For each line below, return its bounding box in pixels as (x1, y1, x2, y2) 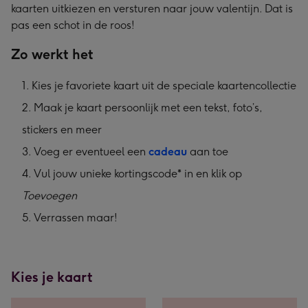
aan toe (187, 145, 228, 158)
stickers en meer (22, 123, 102, 136)
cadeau (148, 145, 187, 158)
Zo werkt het (11, 46, 93, 63)
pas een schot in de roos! (11, 19, 135, 32)
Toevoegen (22, 189, 77, 202)
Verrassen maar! (34, 211, 118, 224)
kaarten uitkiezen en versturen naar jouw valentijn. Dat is (11, 2, 293, 15)
